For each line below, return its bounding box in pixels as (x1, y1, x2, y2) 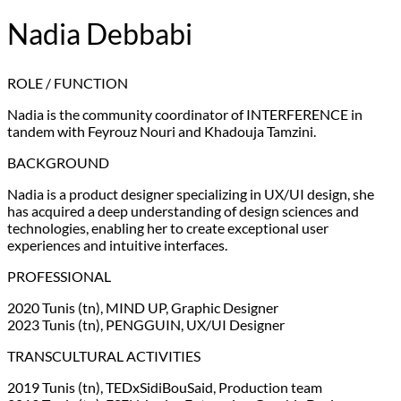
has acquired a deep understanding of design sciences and (7, 202, 359, 220)
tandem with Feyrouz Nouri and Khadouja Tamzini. (7, 123, 316, 141)
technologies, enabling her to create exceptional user (7, 219, 328, 237)
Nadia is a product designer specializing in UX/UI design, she (7, 185, 374, 203)
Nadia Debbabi (7, 15, 192, 51)
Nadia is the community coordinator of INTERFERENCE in (7, 106, 363, 124)
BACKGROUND (7, 154, 109, 172)
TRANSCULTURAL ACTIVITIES (7, 347, 200, 365)
